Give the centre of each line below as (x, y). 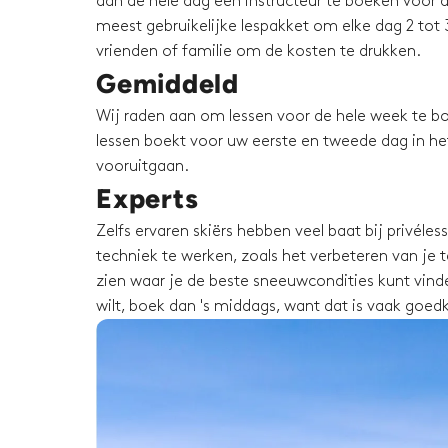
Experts (147, 199)
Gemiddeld (167, 84)
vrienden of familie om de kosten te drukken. (258, 52)
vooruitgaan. (142, 167)
